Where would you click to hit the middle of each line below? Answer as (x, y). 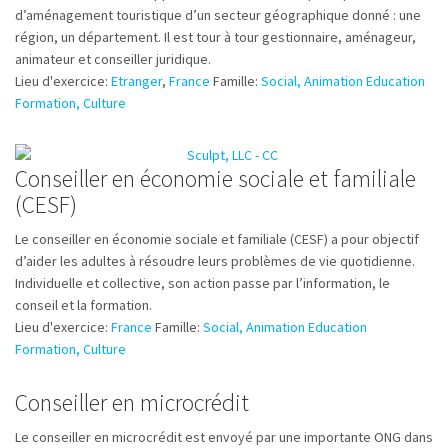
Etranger (136, 81)
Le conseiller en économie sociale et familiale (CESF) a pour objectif (217, 239)
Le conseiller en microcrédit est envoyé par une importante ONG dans (224, 437)
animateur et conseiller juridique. (113, 59)
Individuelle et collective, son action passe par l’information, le (202, 283)
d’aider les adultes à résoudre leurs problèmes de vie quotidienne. (215, 261)
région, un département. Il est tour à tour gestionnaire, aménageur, (215, 37)
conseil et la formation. (83, 305)
